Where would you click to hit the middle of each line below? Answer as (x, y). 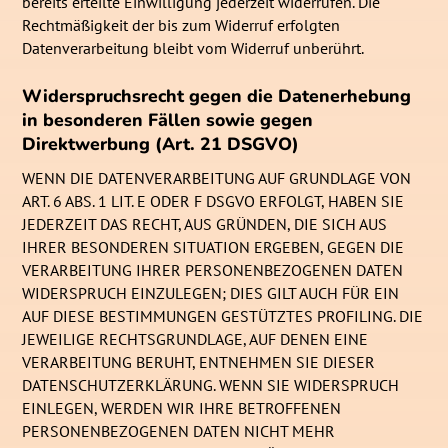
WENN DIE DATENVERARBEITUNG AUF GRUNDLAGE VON (217, 178)
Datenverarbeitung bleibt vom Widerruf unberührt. (193, 48)
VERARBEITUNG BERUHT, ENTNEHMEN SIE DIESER (199, 362)
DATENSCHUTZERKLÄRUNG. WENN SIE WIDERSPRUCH (211, 385)
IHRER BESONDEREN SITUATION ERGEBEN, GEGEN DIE (213, 247)
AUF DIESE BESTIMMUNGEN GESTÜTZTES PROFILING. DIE (223, 316)
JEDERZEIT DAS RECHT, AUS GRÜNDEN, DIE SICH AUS (205, 224)
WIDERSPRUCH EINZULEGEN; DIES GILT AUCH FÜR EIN (211, 293)
